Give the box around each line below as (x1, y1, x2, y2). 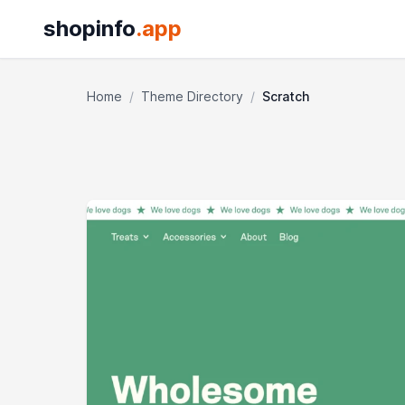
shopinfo (43, 15, 136, 42)
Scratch (262, 89, 309, 104)
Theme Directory (141, 89, 243, 104)
